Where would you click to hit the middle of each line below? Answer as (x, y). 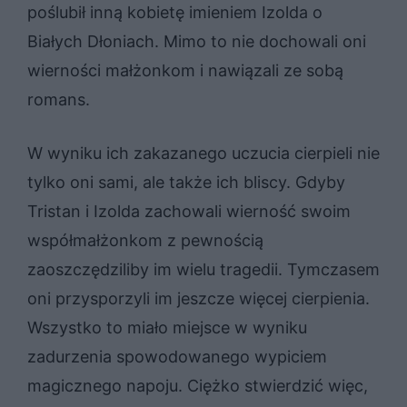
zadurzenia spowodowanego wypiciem (177, 356)
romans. (59, 99)
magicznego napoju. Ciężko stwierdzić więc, (198, 385)
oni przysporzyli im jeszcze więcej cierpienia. (199, 298)
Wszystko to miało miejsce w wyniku (167, 327)
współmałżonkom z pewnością (145, 240)
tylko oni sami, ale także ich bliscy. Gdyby (186, 182)
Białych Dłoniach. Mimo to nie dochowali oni (197, 41)
